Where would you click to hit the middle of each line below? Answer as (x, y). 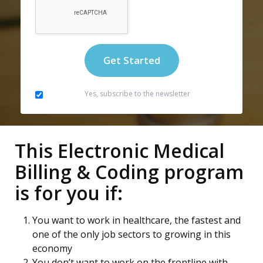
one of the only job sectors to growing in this (131, 234)
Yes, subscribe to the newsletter (137, 94)
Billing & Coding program (129, 172)
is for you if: (69, 193)
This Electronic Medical (119, 151)
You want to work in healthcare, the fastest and (136, 220)
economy (52, 248)
